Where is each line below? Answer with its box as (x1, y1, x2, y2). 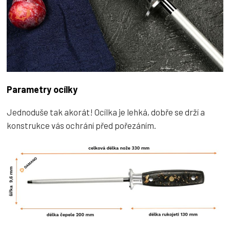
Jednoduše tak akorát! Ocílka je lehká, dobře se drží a (7, 106, 205, 117)
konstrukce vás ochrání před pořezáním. (7, 120, 156, 130)
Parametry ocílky (7, 83, 78, 95)
